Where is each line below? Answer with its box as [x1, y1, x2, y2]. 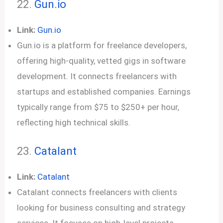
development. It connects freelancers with [17, 71, 177, 81]
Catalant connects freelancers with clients [17, 187, 178, 197]
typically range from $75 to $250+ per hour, [17, 102, 180, 112]
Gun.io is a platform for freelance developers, [17, 40, 187, 50]
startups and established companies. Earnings [17, 86, 191, 97]
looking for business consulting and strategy [17, 203, 186, 213]
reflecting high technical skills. [17, 117, 131, 127]
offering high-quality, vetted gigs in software [17, 55, 186, 66]
